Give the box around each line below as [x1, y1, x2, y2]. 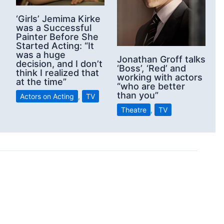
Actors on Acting [20, 92, 74, 101]
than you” [117, 89, 158, 100]
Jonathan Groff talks [117, 53, 205, 64]
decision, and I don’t [16, 58, 102, 69]
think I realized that [16, 67, 99, 78]
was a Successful [16, 22, 91, 33]
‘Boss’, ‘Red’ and [117, 62, 186, 73]
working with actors [117, 71, 202, 82]
